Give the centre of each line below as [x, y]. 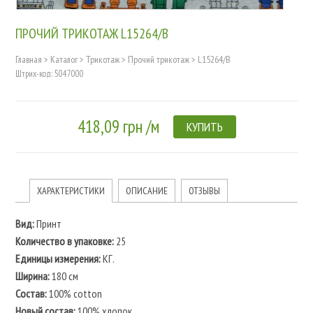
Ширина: [32, 276]
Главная [28, 59]
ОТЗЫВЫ [204, 190]
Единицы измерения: [58, 258]
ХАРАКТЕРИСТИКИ [71, 190]
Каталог [64, 59]
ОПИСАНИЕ [146, 190]
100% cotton [74, 293]
